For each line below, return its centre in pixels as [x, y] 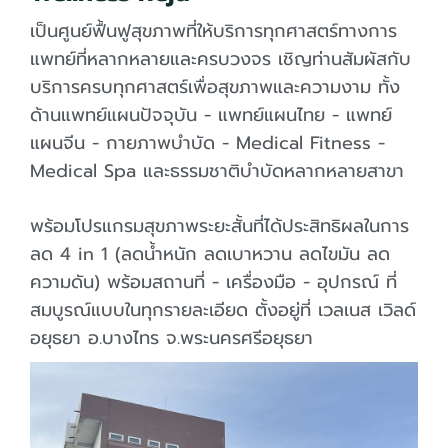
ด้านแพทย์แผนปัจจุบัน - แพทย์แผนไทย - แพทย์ [211, 115]
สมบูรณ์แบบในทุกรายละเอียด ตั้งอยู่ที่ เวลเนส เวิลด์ [223, 310]
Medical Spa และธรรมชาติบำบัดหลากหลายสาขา [217, 171]
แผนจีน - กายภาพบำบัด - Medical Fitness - [207, 143]
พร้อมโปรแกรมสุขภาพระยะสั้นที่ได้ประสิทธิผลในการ [219, 226]
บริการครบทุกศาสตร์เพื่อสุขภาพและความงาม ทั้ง [215, 87]
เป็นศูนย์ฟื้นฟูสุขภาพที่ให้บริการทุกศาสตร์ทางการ [213, 31]
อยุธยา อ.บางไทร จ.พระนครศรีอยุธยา [171, 338]
